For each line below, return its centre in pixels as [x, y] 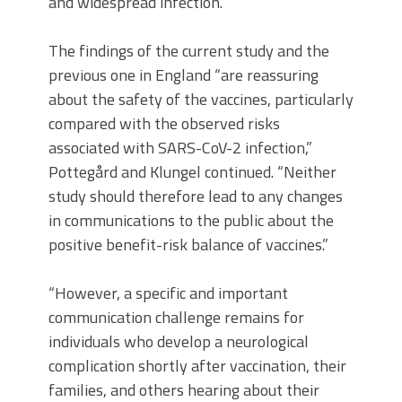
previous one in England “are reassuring [184, 75]
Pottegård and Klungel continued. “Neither [192, 172]
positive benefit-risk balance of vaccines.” [188, 245]
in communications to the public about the [191, 220]
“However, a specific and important [168, 293]
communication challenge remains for [176, 317]
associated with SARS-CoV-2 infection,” [180, 148]
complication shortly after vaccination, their [197, 366]
